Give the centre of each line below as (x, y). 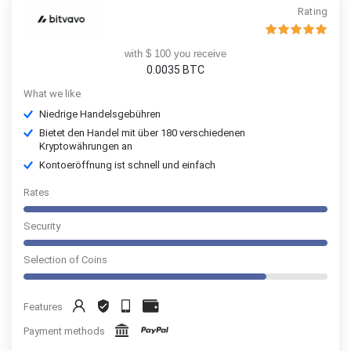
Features (43, 306)
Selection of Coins (65, 260)
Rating (313, 11)
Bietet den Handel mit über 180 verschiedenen (142, 133)
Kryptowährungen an (86, 146)
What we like (52, 94)
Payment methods (64, 331)
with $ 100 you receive (175, 54)
